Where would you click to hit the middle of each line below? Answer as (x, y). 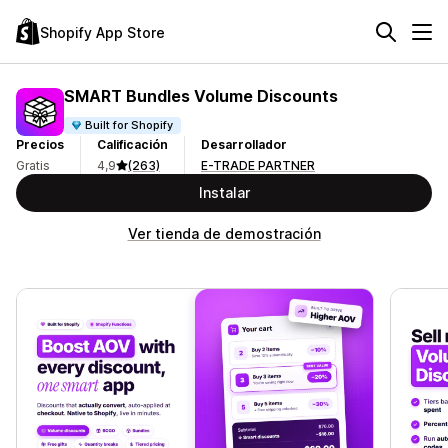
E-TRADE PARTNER (258, 165)
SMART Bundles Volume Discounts (201, 95)
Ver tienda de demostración (224, 233)
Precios (40, 144)
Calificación (132, 144)
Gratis (33, 165)
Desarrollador (244, 144)
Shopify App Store (102, 32)
